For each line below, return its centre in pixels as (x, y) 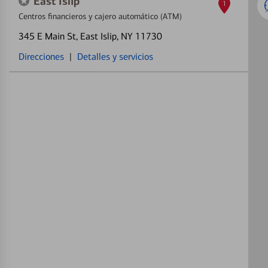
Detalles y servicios (115, 57)
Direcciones (41, 57)
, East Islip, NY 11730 (119, 36)
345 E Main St (47, 36)
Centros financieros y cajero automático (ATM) (100, 16)
